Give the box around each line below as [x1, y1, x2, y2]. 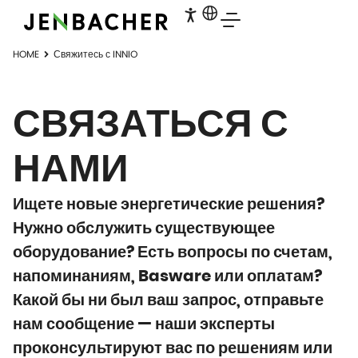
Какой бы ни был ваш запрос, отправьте [13, 292, 324, 308]
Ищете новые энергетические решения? [13, 197, 324, 213]
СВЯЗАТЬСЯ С [13, 106, 288, 145]
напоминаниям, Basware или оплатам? [13, 268, 322, 284]
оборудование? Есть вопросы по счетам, [13, 245, 332, 261]
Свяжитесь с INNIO [54, 47, 137, 61]
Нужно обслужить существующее [13, 221, 275, 237]
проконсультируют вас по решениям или [13, 340, 332, 356]
